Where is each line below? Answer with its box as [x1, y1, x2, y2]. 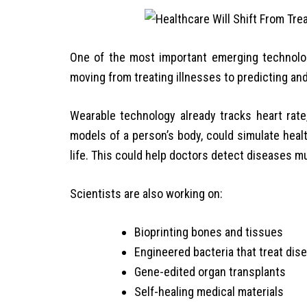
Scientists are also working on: [70, 186, 223, 201]
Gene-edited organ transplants [134, 265, 286, 280]
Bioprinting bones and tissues [134, 225, 283, 240]
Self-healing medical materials [134, 284, 284, 299]
